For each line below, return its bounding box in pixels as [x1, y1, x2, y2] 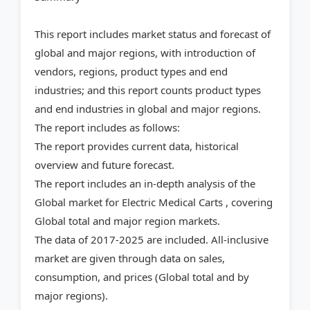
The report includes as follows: [35, 120, 180, 135]
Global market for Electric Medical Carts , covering [35, 195, 273, 210]
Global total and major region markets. [35, 214, 220, 228]
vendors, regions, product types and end [35, 64, 228, 79]
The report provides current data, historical [35, 139, 239, 154]
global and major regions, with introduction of [35, 46, 255, 60]
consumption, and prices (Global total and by [35, 270, 249, 284]
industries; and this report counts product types [35, 83, 261, 98]
